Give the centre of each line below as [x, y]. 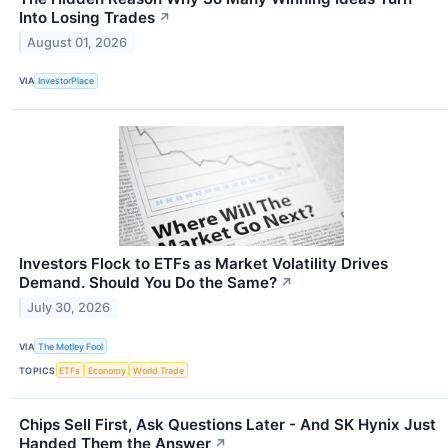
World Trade [159, 370]
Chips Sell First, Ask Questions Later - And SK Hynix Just [227, 425]
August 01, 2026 [77, 42]
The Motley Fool [71, 346]
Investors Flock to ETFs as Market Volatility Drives [203, 263]
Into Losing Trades [87, 17]
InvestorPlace [66, 81]
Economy [106, 370]
